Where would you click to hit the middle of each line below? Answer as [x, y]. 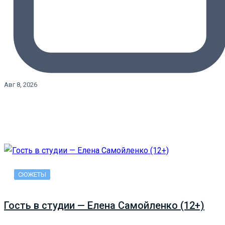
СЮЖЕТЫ [32, 174]
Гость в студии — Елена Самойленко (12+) [104, 206]
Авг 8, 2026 [21, 84]
